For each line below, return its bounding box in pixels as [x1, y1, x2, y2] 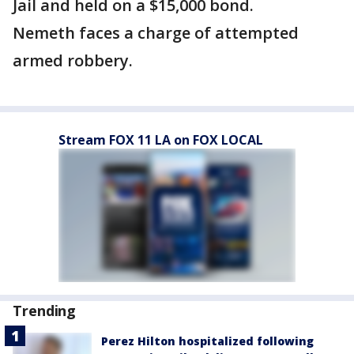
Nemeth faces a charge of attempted [13, 22, 299, 43]
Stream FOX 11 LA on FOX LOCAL [58, 131, 263, 149]
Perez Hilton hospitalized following [101, 333, 314, 348]
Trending [13, 301, 77, 320]
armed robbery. [13, 50, 133, 71]
